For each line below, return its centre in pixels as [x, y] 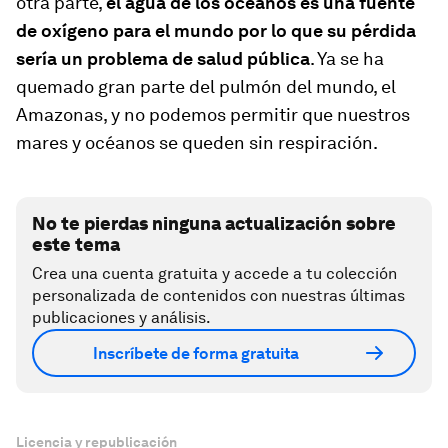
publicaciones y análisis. [121, 318]
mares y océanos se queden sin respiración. [197, 143]
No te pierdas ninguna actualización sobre [214, 224]
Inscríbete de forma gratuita [196, 353]
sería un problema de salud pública [163, 59]
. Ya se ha [347, 59]
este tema [76, 245]
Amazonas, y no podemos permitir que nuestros [213, 115]
